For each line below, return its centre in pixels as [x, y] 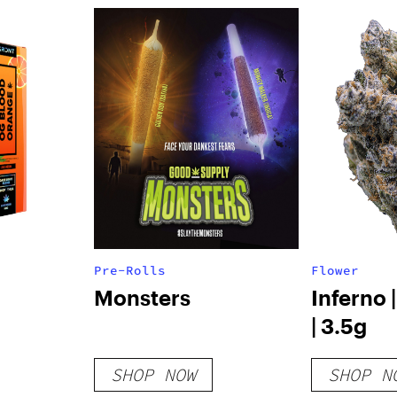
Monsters [142, 297]
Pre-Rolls [129, 270]
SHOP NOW [153, 374]
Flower [335, 270]
